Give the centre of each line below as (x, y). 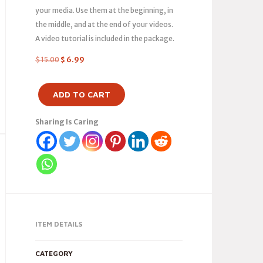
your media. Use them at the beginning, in (104, 10)
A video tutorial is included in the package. (105, 38)
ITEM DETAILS (59, 224)
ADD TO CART (82, 94)
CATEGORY (54, 253)
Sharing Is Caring (67, 122)
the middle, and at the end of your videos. (104, 24)
